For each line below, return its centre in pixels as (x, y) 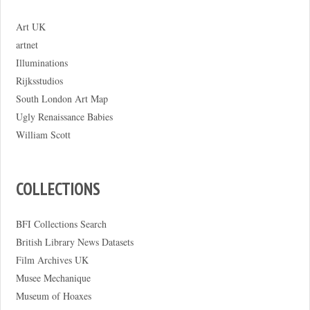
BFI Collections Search (61, 224)
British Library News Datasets (74, 241)
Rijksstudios (39, 81)
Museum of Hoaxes (53, 295)
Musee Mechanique (53, 277)
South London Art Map (62, 99)
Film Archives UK (52, 259)
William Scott (43, 135)
